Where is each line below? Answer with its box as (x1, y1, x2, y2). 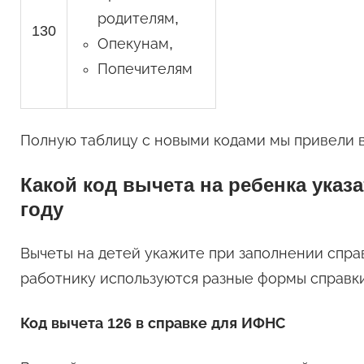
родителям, (97, 11, 179, 28)
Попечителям (97, 61, 193, 78)
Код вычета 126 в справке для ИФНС (19, 315, 285, 332)
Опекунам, (97, 36, 173, 53)
